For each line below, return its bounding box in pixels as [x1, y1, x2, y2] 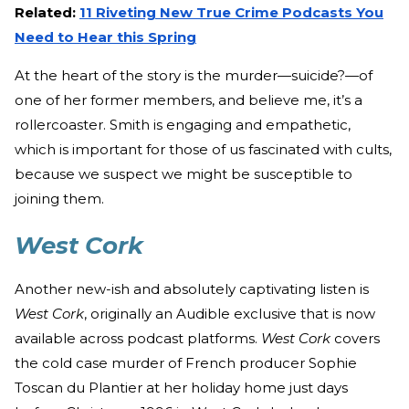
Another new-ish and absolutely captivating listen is [15, 279, 369, 298]
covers [330, 329, 380, 347]
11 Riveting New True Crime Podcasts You [79, 4, 383, 21]
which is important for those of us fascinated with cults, [15, 141, 392, 158]
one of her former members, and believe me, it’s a [15, 91, 362, 109]
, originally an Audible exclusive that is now [84, 304, 375, 322]
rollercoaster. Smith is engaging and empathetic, [15, 116, 351, 133]
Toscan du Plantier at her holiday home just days [15, 378, 348, 396]
